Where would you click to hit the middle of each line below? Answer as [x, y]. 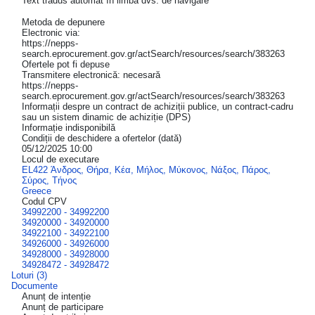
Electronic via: [51, 32]
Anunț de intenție [56, 296]
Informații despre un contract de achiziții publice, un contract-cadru [157, 106]
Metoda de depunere [63, 22]
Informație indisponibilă [69, 127]
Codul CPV [44, 201]
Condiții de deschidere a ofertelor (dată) [102, 138]
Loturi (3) [29, 275]
